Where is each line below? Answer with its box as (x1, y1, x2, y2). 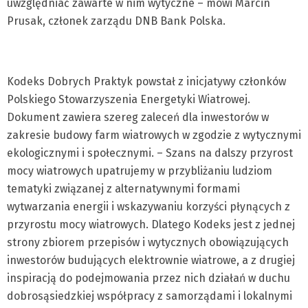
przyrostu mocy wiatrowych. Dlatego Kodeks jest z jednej (7, 218, 295, 232)
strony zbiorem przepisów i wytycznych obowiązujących (7, 236, 289, 250)
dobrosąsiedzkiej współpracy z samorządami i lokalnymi (7, 289, 292, 303)
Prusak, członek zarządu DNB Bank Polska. (7, 14, 225, 28)
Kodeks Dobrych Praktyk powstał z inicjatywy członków (7, 75, 286, 89)
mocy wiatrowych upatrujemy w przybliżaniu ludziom (7, 164, 272, 178)
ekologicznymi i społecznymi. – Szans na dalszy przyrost (7, 146, 293, 160)
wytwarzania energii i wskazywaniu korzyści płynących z (7, 200, 290, 214)
